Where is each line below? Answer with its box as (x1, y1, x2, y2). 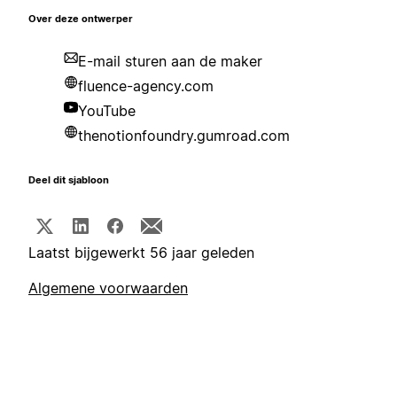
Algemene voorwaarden (28, 279, 188, 298)
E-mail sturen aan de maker (78, 52, 262, 71)
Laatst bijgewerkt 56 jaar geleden (28, 244, 254, 262)
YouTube (78, 102, 136, 121)
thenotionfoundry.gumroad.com (78, 127, 290, 145)
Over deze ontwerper (28, 13, 133, 26)
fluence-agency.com (78, 77, 214, 96)
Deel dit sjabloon (28, 175, 109, 187)
